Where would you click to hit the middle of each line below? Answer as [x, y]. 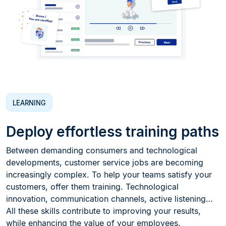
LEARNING [29, 103]
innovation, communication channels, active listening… [109, 199]
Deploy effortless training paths [112, 132]
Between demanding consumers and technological [102, 151]
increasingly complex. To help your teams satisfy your [109, 175]
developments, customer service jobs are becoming [105, 163]
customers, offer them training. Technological [92, 187]
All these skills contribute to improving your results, [103, 211]
